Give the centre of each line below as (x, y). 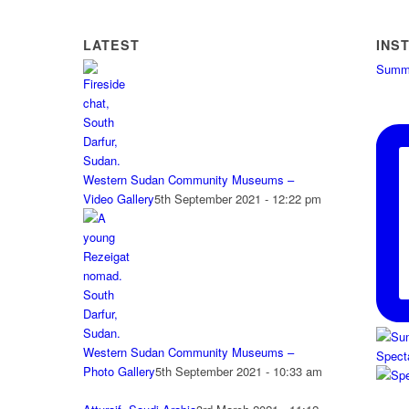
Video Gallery (118, 199)
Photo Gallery (119, 372)
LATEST (111, 45)
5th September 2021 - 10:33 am (238, 372)
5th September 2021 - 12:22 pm (237, 199)
